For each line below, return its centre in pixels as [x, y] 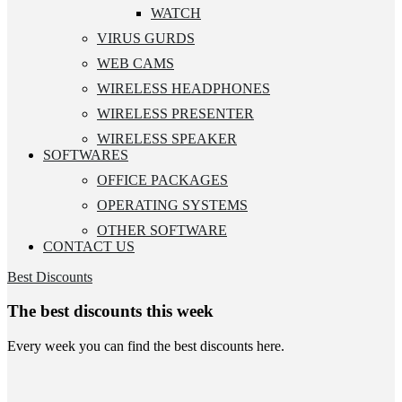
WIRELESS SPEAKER [167, 138]
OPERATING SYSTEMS [172, 205]
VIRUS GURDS [146, 38]
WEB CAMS [135, 63]
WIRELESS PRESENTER [175, 113]
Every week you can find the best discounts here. [146, 346]
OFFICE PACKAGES [162, 179]
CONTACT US [89, 246]
